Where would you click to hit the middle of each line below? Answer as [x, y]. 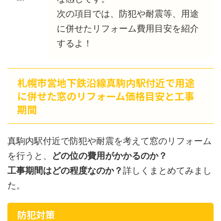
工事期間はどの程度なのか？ [65, 170]
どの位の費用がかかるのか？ [110, 155]
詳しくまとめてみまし [167, 170]
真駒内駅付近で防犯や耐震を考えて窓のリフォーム [110, 141]
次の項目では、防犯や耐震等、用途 [128, 13]
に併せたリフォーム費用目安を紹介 [128, 28]
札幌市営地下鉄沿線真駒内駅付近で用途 [106, 82]
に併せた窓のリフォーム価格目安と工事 [106, 96]
